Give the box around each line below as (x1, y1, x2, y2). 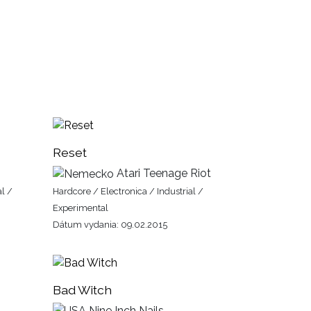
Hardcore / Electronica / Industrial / (53, 185, 203, 196)
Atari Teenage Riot (114, 166, 211, 180)
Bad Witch (53, 282, 112, 297)
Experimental (53, 202, 108, 213)
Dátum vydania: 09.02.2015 (53, 219, 167, 230)
